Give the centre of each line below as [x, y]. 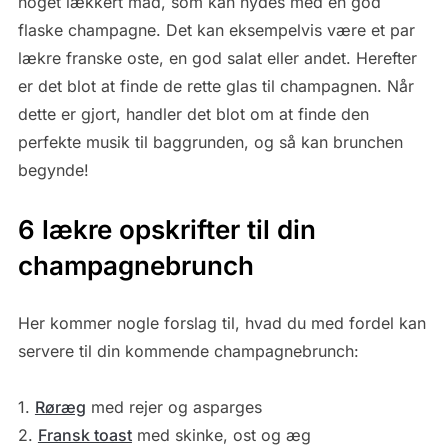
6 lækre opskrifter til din [166, 230]
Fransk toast [84, 435]
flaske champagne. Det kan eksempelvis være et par [216, 30]
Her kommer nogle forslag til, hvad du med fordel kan [221, 323]
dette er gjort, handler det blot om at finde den [193, 114]
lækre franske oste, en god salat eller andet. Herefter [217, 58]
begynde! [53, 170]
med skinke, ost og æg [221, 435]
